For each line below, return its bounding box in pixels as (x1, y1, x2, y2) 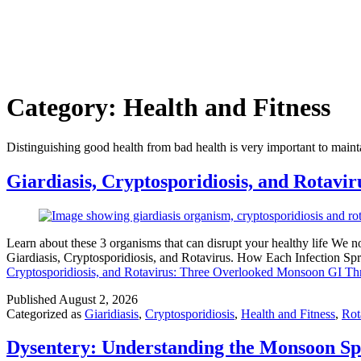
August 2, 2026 (59, 292, 138, 306)
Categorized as (6, 306, 85, 321)
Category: (6, 93, 123, 122)
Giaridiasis (85, 306, 139, 321)
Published (6, 292, 59, 306)
